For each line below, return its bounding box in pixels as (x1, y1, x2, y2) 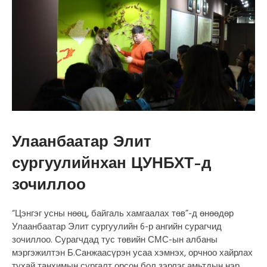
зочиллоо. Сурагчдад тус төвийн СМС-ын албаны (12, 232, 218, 247)
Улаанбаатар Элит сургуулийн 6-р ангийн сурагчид (12, 219, 222, 234)
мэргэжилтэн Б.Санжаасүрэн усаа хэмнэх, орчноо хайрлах (12, 246, 253, 260)
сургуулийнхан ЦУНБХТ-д (12, 154, 212, 172)
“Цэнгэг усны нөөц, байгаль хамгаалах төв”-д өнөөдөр (12, 206, 234, 221)
